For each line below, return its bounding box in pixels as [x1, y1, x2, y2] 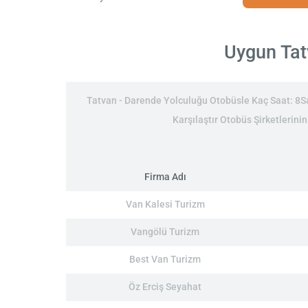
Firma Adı [144, 171, 186, 184]
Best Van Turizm [129, 254, 201, 266]
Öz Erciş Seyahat [129, 281, 201, 294]
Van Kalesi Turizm [125, 199, 205, 211]
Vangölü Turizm [131, 226, 199, 239]
